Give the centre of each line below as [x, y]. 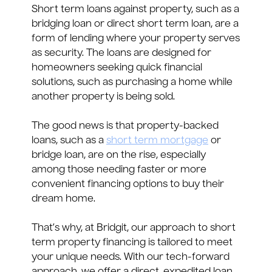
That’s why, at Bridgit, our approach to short [134, 229]
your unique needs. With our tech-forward [131, 258]
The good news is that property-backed [125, 127]
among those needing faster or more [119, 170]
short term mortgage [157, 141]
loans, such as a [69, 141]
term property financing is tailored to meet [132, 243]
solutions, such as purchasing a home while [132, 83]
